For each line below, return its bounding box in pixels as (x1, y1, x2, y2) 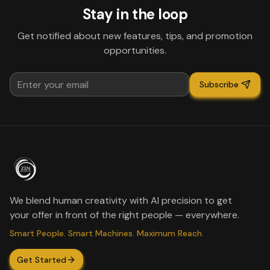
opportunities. (104, 44, 166, 57)
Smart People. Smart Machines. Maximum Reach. (10, 228, 204, 239)
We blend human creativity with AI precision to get (10, 194, 232, 207)
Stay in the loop (82, 5, 188, 24)
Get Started (17, 254, 66, 265)
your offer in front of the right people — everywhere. (10, 209, 239, 221)
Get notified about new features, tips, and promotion (17, 30, 253, 42)
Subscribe (199, 79, 239, 90)
